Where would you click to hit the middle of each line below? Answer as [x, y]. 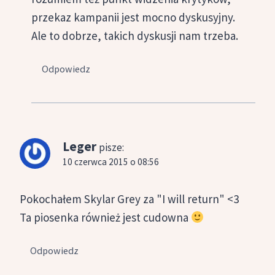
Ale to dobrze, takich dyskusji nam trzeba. [135, 35]
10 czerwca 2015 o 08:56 [111, 162]
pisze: [111, 148]
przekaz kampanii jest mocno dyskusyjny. [133, 17]
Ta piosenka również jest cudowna [105, 217]
